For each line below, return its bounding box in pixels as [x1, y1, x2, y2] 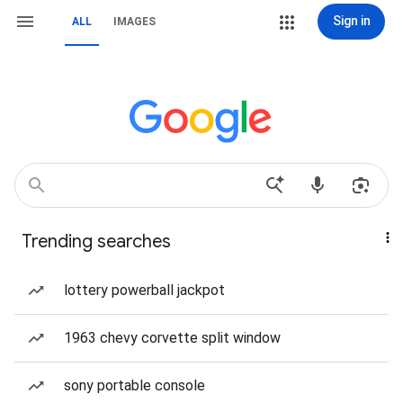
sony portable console [64, 377, 205, 394]
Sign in [332, 13, 371, 28]
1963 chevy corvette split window [64, 329, 281, 346]
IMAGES [113, 15, 156, 28]
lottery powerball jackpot [64, 282, 225, 299]
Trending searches [22, 230, 171, 253]
